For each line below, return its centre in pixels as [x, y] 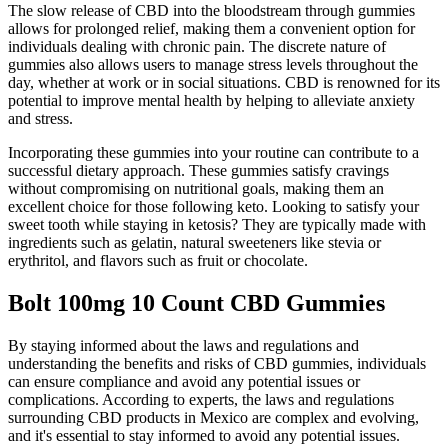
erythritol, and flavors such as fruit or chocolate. [158, 261]
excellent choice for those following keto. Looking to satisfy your [213, 207]
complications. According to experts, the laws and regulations [201, 399]
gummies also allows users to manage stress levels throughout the [213, 65]
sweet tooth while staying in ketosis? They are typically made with [217, 225]
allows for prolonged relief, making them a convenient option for [211, 29]
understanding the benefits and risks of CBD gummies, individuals [217, 363]
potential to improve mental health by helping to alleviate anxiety [211, 101]
